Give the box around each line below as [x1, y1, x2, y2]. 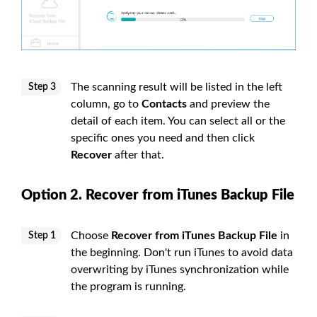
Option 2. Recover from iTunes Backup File [21, 188, 294, 202]
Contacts [142, 98, 187, 110]
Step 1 [28, 230, 56, 241]
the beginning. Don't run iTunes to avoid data [71, 246, 293, 258]
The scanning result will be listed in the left [71, 81, 282, 93]
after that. [112, 149, 164, 161]
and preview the [187, 98, 270, 110]
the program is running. [71, 280, 186, 292]
